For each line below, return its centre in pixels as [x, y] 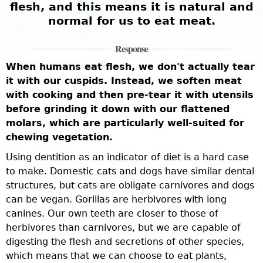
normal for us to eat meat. [131, 21]
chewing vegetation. [59, 137]
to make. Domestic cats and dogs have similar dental [130, 171]
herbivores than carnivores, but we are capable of [123, 227]
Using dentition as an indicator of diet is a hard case [127, 157]
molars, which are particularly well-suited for [125, 123]
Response [131, 48]
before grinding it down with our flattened [118, 109]
